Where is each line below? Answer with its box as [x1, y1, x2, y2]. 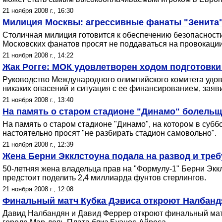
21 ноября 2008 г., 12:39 [2, 141, 73, 148]
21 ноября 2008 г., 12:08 [2, 185, 73, 193]
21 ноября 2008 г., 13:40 [2, 96, 73, 104]
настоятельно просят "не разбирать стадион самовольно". [2, 129, 217, 137]
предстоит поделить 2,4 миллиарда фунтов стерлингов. [2, 173, 206, 182]
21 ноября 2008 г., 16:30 [2, 7, 73, 14]
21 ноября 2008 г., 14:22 [2, 52, 73, 59]
